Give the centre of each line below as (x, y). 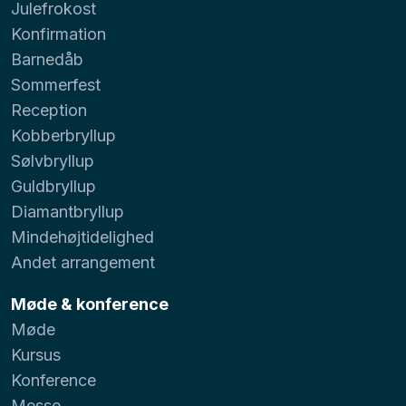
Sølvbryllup (53, 160)
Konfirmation (58, 34)
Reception (49, 110)
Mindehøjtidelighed (82, 237)
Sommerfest (56, 84)
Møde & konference (90, 304)
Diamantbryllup (68, 211)
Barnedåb (47, 59)
